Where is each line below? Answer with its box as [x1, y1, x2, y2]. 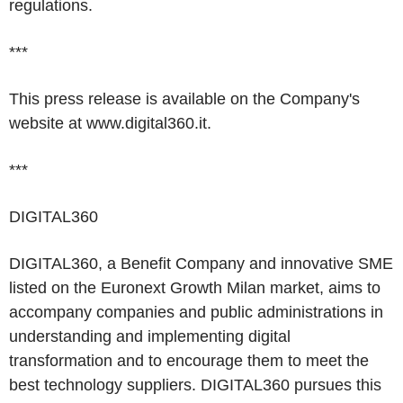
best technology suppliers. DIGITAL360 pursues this [9, 376, 381, 394]
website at [9, 114, 82, 132]
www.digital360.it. [82, 114, 211, 132]
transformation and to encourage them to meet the [9, 352, 369, 370]
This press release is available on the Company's [9, 90, 360, 108]
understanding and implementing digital [9, 327, 291, 345]
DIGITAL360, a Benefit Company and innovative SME [9, 255, 393, 273]
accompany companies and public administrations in [9, 303, 383, 321]
